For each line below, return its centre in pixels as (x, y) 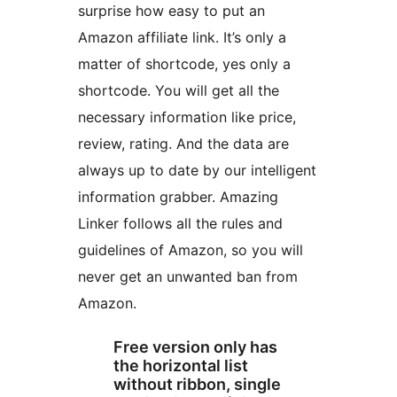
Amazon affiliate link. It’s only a (182, 38)
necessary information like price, (187, 117)
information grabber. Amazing (178, 197)
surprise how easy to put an (171, 11)
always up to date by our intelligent (197, 171)
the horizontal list (181, 366)
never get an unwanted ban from (188, 277)
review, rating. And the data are (183, 144)
